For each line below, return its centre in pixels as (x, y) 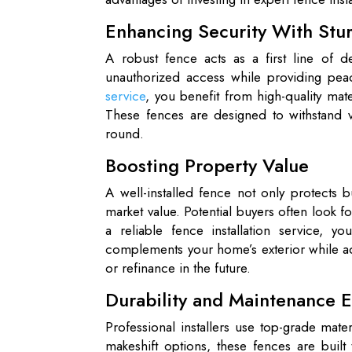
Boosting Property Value (207, 165)
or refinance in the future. (178, 268)
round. (125, 134)
